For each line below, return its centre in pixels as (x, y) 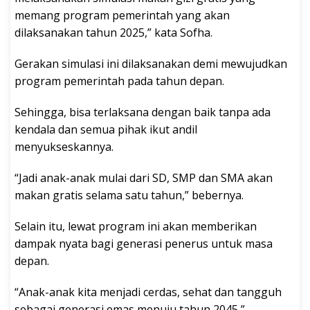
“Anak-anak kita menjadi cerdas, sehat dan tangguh (148, 292)
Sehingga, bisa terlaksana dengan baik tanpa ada (143, 112)
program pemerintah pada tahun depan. (119, 81)
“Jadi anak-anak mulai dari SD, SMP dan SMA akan (144, 178)
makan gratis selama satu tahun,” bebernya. (129, 195)
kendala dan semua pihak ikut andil (106, 130)
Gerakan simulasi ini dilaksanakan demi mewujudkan (151, 64)
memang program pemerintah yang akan (122, 16)
